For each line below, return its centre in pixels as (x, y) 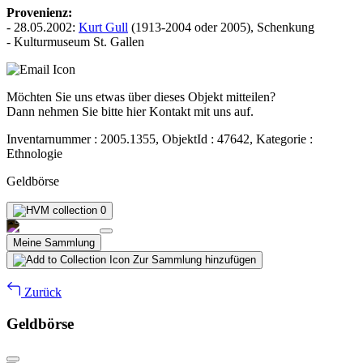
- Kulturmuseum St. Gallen (75, 41)
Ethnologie (34, 153)
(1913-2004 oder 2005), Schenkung (221, 27)
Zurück (41, 292)
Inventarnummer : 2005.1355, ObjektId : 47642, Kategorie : (160, 139)
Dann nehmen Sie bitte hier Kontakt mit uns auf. (130, 111)
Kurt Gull (103, 27)
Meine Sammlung (54, 242)
